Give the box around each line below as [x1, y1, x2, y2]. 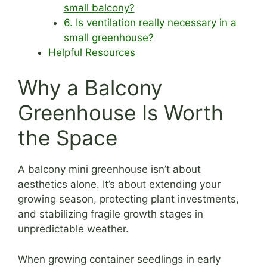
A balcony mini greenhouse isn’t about [18, 163, 201, 176]
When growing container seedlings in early [18, 253, 221, 265]
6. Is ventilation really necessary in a [63, 16, 237, 29]
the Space [18, 125, 117, 151]
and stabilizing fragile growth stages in [18, 208, 203, 221]
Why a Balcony [18, 75, 162, 101]
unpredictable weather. [18, 223, 129, 235]
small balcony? [63, 1, 135, 14]
